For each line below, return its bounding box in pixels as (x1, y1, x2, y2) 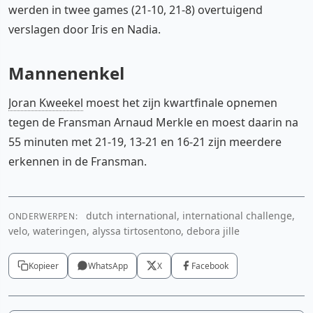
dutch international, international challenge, (83, 208, 296, 222)
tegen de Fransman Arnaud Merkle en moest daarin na (8, 114, 298, 130)
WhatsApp (88, 259, 128, 272)
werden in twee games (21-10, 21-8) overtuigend (8, 1, 263, 17)
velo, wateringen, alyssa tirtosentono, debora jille (8, 224, 240, 238)
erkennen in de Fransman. (8, 153, 147, 169)
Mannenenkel (8, 61, 124, 85)
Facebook (191, 259, 228, 272)
